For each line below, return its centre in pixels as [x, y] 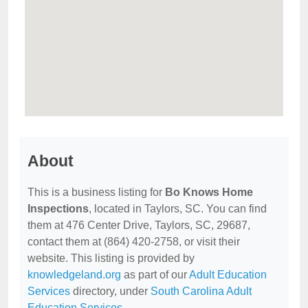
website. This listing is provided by [111, 258]
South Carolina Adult [201, 291]
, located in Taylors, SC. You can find [178, 209]
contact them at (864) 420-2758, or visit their [134, 242]
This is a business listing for [96, 192]
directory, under [110, 291]
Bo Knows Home [209, 192]
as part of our [155, 275]
